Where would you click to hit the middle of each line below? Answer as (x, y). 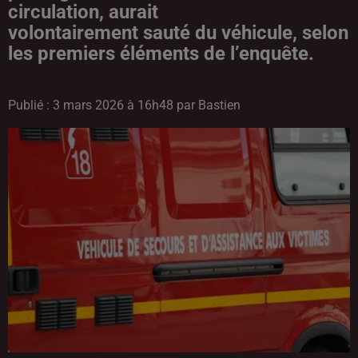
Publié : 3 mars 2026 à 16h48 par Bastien (124, 105)
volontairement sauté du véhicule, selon (178, 33)
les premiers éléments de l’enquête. (161, 54)
